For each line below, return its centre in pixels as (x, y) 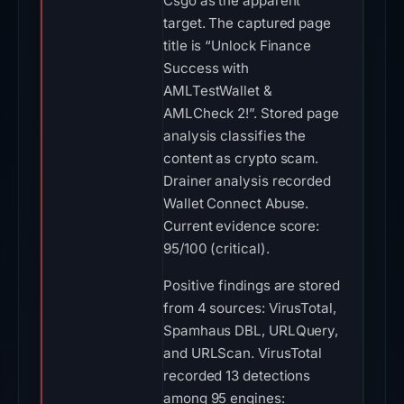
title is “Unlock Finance (238, 46)
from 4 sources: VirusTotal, (250, 308)
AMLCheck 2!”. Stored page (251, 113)
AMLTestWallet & (218, 91)
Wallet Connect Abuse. (236, 203)
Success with (207, 68)
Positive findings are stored (252, 285)
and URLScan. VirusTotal (243, 353)
